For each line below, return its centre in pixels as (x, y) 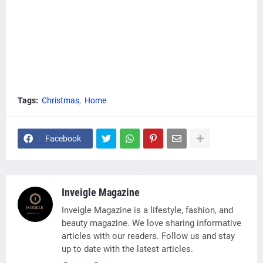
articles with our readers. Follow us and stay (148, 236)
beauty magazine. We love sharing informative (151, 223)
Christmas (60, 101)
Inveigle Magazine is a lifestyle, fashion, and (147, 210)
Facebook (63, 139)
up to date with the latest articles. (127, 249)
